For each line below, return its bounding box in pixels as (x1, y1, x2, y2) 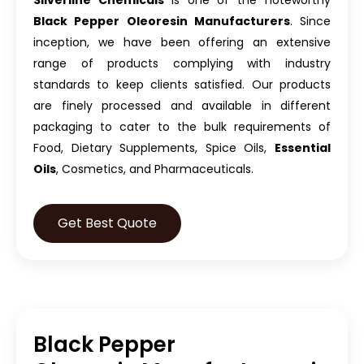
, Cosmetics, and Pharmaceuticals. (56, 161, 253, 178)
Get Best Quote (58, 214, 157, 233)
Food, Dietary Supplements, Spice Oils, (33, 140, 275, 157)
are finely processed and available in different (33, 97, 331, 115)
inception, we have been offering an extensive (33, 34, 331, 51)
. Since (289, 13, 331, 30)
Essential (275, 140, 331, 157)
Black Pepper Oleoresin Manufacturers (33, 13, 290, 30)
